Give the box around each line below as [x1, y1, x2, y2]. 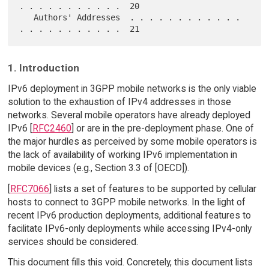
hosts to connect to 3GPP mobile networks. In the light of [7, 196, 246, 208]
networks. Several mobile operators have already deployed [7, 109, 250, 121]
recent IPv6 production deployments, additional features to [7, 209, 251, 221]
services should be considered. [7, 235, 138, 247]
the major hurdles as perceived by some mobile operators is [7, 135, 257, 147]
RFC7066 [10, 183, 49, 195]
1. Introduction [7, 61, 79, 74]
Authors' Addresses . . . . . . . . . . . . [19, 13, 34, 23]
